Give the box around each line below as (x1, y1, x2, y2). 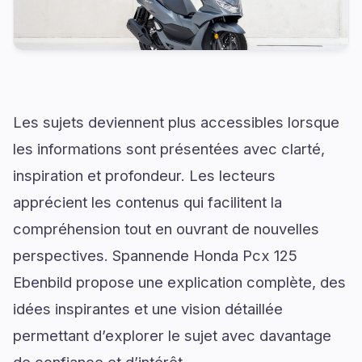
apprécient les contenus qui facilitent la (13, 192, 282, 211)
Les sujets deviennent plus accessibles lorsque (13, 112, 339, 131)
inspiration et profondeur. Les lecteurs (13, 166, 276, 184)
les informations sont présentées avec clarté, (13, 139, 325, 158)
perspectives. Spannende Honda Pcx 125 (13, 246, 297, 264)
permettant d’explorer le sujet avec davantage (13, 326, 331, 344)
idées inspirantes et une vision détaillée (13, 299, 283, 318)
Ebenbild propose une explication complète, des (13, 272, 346, 291)
